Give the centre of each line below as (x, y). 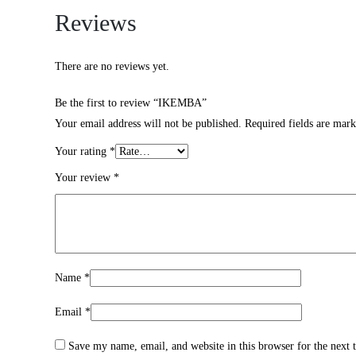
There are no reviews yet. (112, 67)
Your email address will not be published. (148, 124)
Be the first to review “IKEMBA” (131, 103)
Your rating (82, 152)
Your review (84, 178)
